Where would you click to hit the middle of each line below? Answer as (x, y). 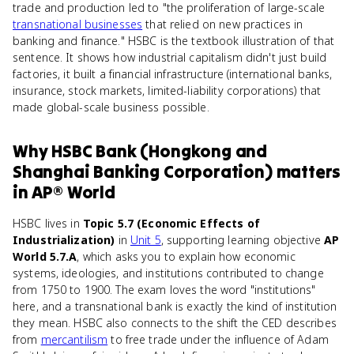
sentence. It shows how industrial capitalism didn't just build (170, 57)
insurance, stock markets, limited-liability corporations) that (167, 90)
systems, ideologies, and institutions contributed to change (168, 273)
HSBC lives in (48, 223)
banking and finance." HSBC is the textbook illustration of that (174, 41)
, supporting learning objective (242, 240)
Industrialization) (64, 240)
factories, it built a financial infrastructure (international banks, (172, 74)
